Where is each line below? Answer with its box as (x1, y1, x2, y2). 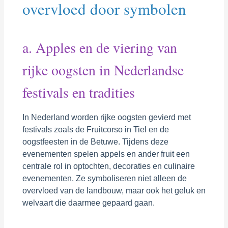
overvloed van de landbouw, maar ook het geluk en (22, 186, 206, 195)
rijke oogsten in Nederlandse (22, 60, 184, 79)
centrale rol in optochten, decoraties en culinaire (22, 161, 195, 170)
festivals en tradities (22, 82, 135, 102)
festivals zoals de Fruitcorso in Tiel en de (22, 125, 169, 134)
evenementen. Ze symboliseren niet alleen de (22, 174, 187, 183)
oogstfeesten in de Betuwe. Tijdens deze (22, 137, 168, 146)
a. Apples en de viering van (22, 38, 177, 57)
